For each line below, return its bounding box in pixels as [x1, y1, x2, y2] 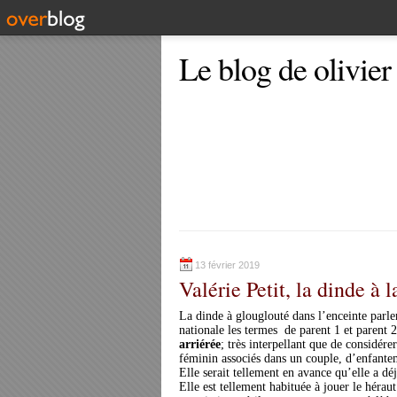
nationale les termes [179, 323, 277, 337]
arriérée [179, 338, 221, 351]
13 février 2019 [195, 260, 260, 270]
